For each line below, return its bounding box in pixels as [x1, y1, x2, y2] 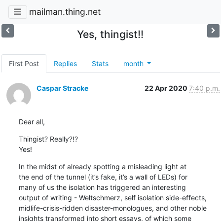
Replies [53, 59, 77, 68]
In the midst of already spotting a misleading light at [18, 162, 188, 171]
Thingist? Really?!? [18, 134, 78, 143]
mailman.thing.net [29, 6, 101, 17]
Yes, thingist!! [77, 28, 144, 40]
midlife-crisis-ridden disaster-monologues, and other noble [18, 203, 209, 212]
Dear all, [18, 117, 45, 126]
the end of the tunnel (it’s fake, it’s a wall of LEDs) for [18, 172, 189, 181]
